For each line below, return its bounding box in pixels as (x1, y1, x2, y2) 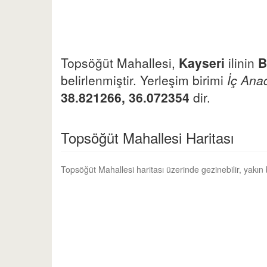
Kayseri (179, 54, 225, 72)
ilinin (225, 54, 258, 72)
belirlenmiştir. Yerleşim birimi (61, 71, 227, 89)
